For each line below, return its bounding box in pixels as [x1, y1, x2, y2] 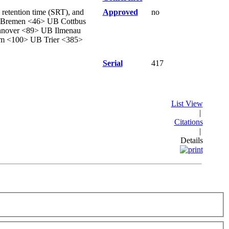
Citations [174, 118, 203, 126]
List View [171, 99, 203, 108]
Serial [102, 59, 123, 67]
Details [180, 136, 203, 145]
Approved [102, 8, 138, 16]
